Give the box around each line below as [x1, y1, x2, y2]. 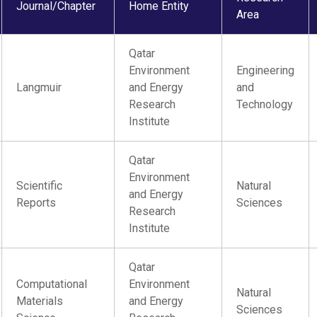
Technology [236, 98, 294, 111]
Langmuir [16, 81, 62, 94]
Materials [16, 294, 64, 308]
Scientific [16, 179, 63, 192]
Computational [16, 277, 88, 291]
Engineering [236, 64, 295, 77]
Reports [16, 196, 57, 209]
